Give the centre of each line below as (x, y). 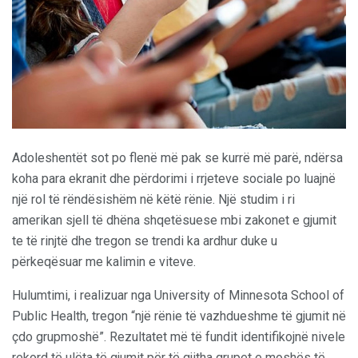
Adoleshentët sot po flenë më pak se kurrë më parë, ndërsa (177, 158)
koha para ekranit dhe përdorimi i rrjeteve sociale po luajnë (174, 179)
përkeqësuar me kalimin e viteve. (104, 262)
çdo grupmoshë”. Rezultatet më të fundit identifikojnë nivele (179, 337)
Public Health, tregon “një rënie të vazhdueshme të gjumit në (179, 316)
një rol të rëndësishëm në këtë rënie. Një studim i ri (153, 200)
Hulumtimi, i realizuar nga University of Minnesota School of (178, 296)
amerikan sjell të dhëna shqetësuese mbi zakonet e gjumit (174, 221)
